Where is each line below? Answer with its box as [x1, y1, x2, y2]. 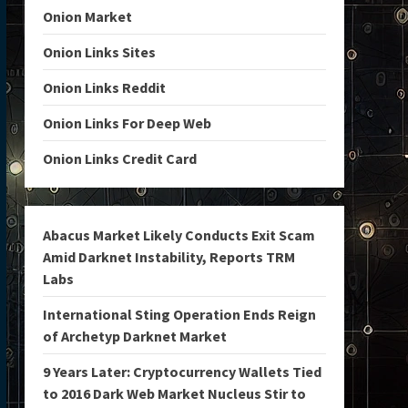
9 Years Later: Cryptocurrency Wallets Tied [42, 362, 321, 381]
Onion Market [42, 7, 132, 25]
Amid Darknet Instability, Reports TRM [42, 248, 295, 266]
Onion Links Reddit [42, 78, 166, 97]
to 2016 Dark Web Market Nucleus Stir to [42, 384, 306, 403]
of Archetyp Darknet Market [42, 327, 227, 345]
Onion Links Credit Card [42, 149, 197, 168]
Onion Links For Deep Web [42, 114, 211, 132]
